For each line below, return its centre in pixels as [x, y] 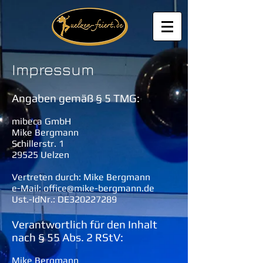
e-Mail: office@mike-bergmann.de [83, 188]
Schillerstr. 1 [38, 144]
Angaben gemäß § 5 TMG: [76, 98]
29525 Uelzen [41, 155]
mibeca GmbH [41, 121]
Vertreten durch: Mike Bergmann [81, 177]
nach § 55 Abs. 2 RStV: [68, 237]
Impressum [53, 69]
